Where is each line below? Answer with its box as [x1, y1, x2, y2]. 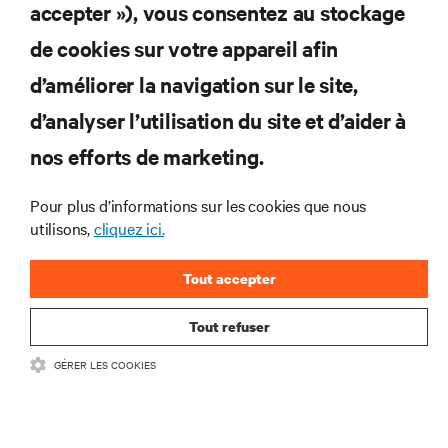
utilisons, [30, 217, 94, 239]
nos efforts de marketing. [30, 142, 264, 170]
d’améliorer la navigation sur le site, [30, 70, 358, 98]
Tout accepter [182, 269, 276, 288]
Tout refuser [188, 317, 270, 336]
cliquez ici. [93, 217, 165, 239]
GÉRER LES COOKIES [54, 357, 156, 372]
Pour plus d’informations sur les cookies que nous [30, 194, 367, 216]
